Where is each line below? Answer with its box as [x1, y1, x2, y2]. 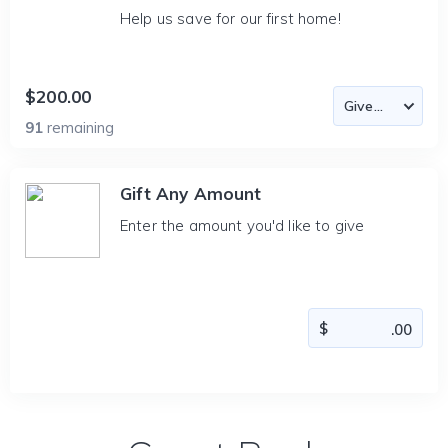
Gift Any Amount [120, 183, 262, 204]
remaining [47, 118, 114, 137]
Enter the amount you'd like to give [120, 216, 365, 235]
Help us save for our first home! [120, 9, 341, 28]
